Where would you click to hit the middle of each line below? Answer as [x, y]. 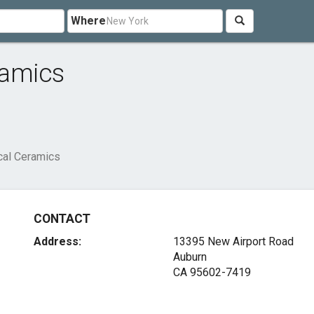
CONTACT [62, 219]
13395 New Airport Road [233, 241]
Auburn [190, 257]
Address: [58, 241]
